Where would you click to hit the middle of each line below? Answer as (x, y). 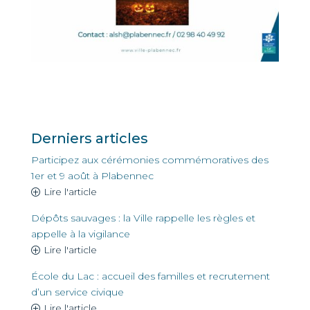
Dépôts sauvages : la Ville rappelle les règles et (143, 218)
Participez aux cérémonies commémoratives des (149, 159)
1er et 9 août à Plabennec (92, 175)
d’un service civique (77, 292)
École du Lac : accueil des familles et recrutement (150, 276)
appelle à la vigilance (80, 234)
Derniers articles (89, 138)
